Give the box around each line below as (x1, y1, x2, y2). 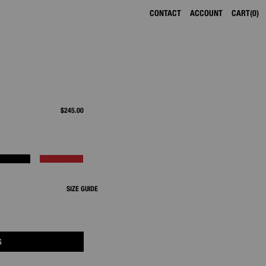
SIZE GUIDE (66, 183, 98, 193)
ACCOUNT (190, 8, 223, 18)
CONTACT (150, 8, 181, 18)
